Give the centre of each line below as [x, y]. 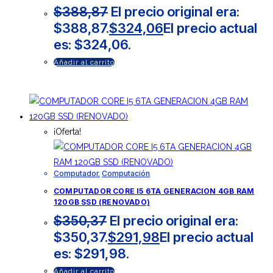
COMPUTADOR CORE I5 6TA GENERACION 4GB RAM [154, 191]
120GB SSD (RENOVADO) [102, 202]
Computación [126, 173]
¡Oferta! [67, 131]
